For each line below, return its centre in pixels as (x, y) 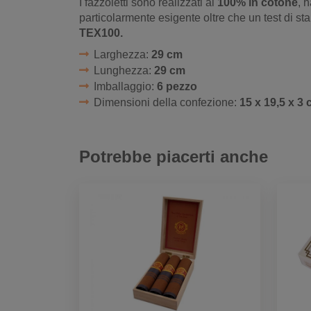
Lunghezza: (124, 71)
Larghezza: (122, 55)
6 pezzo (177, 87)
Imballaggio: (125, 87)
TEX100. (101, 33)
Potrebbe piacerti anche (174, 156)
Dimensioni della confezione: (166, 103)
